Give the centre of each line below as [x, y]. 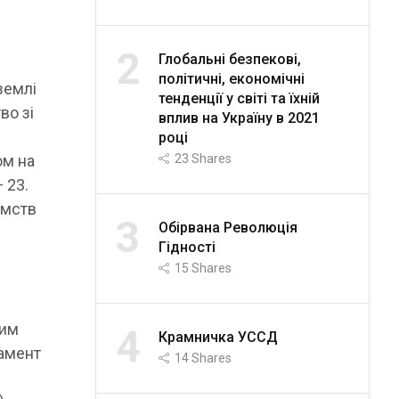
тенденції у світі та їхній [239, 98]
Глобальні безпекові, [229, 59]
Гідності [187, 247]
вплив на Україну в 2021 [239, 118]
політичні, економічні [231, 78]
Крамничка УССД [218, 337]
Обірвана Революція [228, 227]
